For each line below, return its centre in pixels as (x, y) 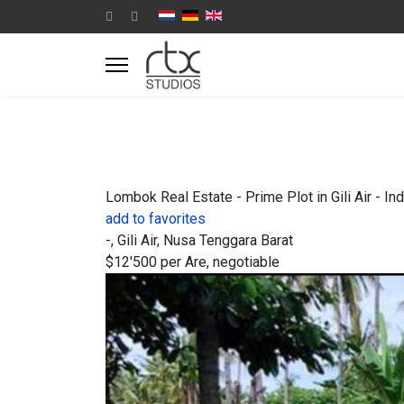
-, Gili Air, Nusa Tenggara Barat (199, 240)
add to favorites (156, 219)
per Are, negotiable (220, 262)
